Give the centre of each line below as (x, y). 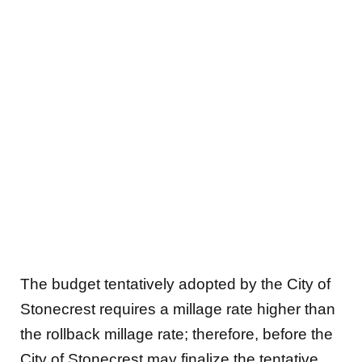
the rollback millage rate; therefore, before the (177, 335)
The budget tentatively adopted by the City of (175, 284)
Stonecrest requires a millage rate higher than (178, 309)
